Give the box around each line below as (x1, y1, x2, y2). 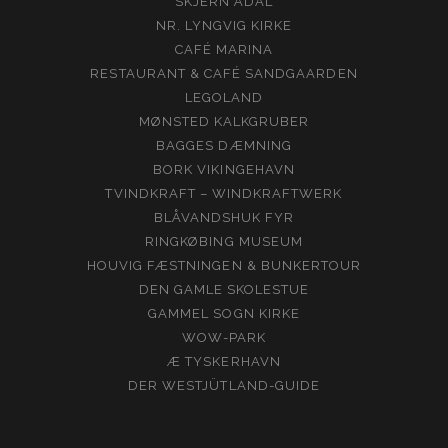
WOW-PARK (181, 329, 267, 345)
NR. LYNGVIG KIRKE (155, 17, 293, 33)
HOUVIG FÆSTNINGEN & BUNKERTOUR (86, 257, 362, 273)
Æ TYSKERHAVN (167, 353, 281, 369)
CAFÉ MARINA (174, 41, 274, 57)
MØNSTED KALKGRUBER (138, 113, 310, 129)
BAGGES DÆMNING (156, 137, 292, 153)
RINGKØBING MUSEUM (145, 233, 303, 249)
